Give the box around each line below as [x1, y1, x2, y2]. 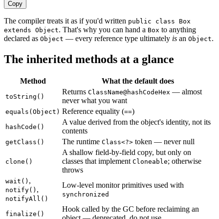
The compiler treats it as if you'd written [4, 16, 128, 25]
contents [62, 127, 88, 135]
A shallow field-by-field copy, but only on [62, 148, 191, 157]
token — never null [133, 137, 195, 146]
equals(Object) [5, 108, 60, 116]
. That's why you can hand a [59, 25, 148, 34]
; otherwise [168, 157, 201, 166]
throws [62, 166, 83, 175]
